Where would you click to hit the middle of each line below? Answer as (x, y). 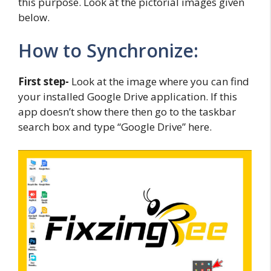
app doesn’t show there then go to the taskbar (127, 112)
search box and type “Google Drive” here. (115, 127)
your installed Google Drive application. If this (128, 97)
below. (34, 17)
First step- (44, 82)
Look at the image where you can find (159, 82)
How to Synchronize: (108, 51)
